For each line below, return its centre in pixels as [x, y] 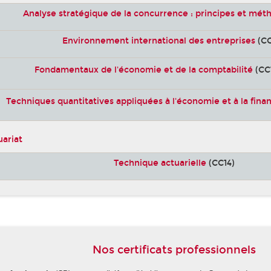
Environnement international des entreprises [159, 41]
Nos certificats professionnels [175, 250]
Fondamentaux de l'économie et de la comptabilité [144, 70]
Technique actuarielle [160, 163]
